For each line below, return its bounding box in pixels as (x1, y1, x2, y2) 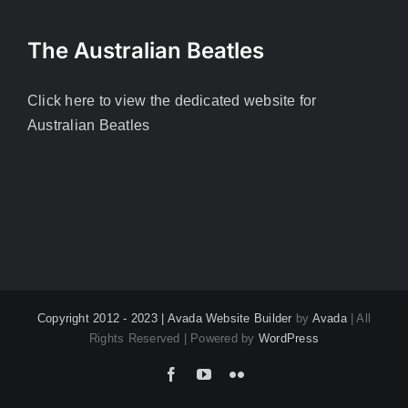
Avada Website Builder (167, 311, 292, 326)
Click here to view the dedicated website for (27, 93, 317, 109)
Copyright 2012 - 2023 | (36, 311, 168, 326)
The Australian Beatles (27, 37, 264, 65)
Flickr (243, 366, 279, 382)
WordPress (258, 331, 320, 346)
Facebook (177, 366, 236, 382)
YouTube (210, 366, 265, 382)
